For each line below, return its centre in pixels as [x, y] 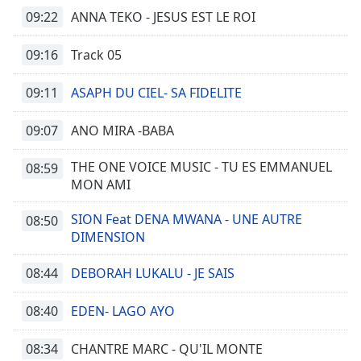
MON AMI [101, 185]
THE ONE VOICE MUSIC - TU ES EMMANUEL [201, 167]
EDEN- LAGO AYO [123, 311]
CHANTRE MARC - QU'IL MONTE [167, 349]
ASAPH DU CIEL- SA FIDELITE [156, 93]
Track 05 [96, 55]
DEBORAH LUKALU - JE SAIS [153, 273]
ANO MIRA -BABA [122, 131]
